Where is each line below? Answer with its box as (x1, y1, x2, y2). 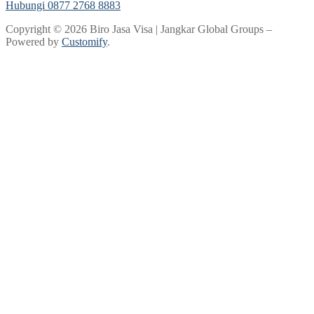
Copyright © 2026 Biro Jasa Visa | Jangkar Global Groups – (6, 22, 272, 35)
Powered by (6, 35, 62, 48)
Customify (62, 35, 107, 48)
